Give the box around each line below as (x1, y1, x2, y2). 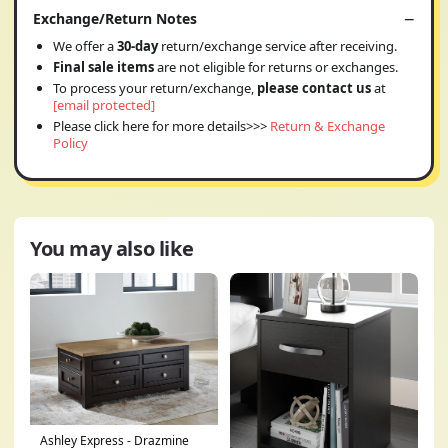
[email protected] (53, 95, 155, 114)
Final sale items (53, 57, 154, 76)
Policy (53, 133, 88, 152)
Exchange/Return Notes (33, 8, 197, 28)
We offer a (53, 36, 117, 55)
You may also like (30, 234, 194, 262)
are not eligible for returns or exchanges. (154, 57, 398, 76)
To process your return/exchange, (53, 78, 257, 97)
